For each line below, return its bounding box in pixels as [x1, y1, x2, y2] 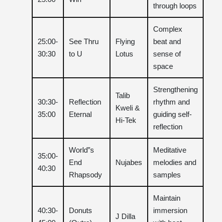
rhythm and [153, 97, 190, 106]
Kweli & [115, 103, 140, 112]
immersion [153, 206, 187, 215]
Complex [153, 24, 182, 33]
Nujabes [115, 158, 142, 166]
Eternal [69, 110, 92, 118]
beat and [153, 37, 181, 46]
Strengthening [153, 85, 198, 94]
